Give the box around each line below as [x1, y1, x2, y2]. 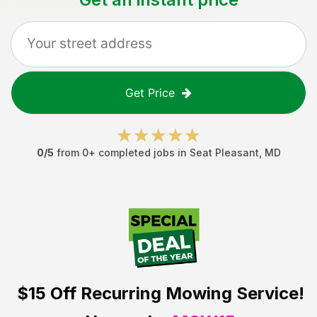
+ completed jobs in [88, 146, 190, 158]
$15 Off [16, 282, 76, 304]
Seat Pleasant [189, 146, 259, 158]
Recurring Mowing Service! [76, 282, 304, 304]
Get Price [125, 86, 175, 100]
